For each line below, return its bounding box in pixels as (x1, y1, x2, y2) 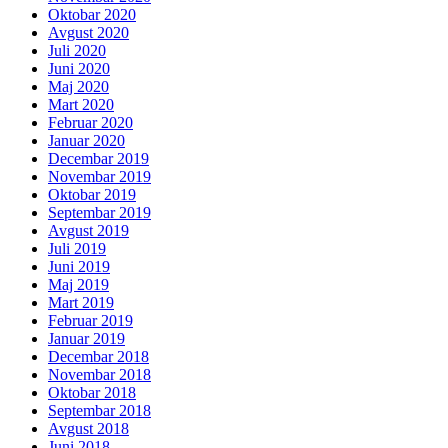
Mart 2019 (48, 294, 114, 312)
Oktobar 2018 (48, 384, 136, 402)
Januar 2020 (48, 132, 125, 150)
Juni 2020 (48, 60, 110, 78)
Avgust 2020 (48, 24, 129, 42)
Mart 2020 (48, 96, 114, 114)
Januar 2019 (48, 330, 125, 348)
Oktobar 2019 (48, 186, 136, 204)
